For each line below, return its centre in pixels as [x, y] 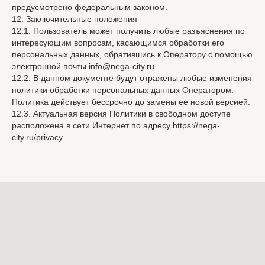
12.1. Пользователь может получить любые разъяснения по [128, 31]
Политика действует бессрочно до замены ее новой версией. [131, 102]
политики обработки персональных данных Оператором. [123, 90]
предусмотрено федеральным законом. [90, 7]
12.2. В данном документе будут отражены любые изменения [132, 78]
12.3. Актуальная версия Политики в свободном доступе [121, 114]
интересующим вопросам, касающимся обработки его [118, 43]
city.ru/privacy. [38, 137]
